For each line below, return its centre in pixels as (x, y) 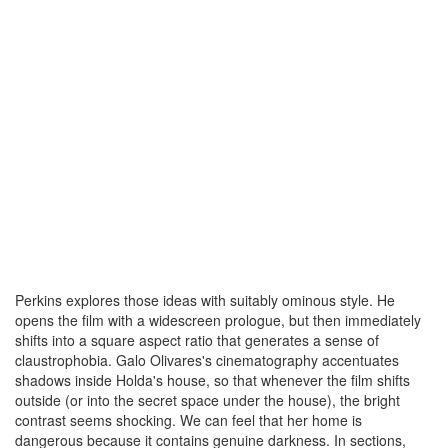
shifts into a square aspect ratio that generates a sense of (197, 340)
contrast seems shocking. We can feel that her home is (188, 420)
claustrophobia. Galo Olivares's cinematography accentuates (207, 360)
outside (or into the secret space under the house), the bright (207, 400)
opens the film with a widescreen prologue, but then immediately (218, 320)
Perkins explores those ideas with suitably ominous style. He (205, 300)
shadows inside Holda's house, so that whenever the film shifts (212, 380)
